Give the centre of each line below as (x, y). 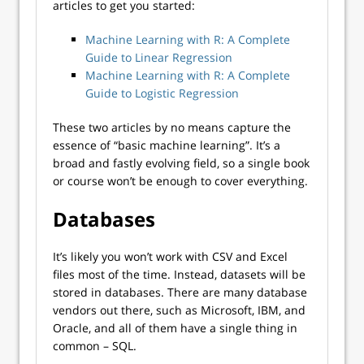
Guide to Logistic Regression (162, 93)
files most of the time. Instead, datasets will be (179, 274)
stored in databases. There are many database (180, 292)
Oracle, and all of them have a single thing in (175, 328)
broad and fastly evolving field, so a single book (181, 163)
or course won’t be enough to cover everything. (180, 181)
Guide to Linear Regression (159, 57)
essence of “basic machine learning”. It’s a (167, 145)
